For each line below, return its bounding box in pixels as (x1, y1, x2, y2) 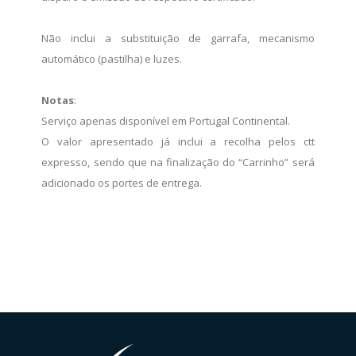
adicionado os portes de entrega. (41, 175, 203, 190)
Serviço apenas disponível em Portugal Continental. (41, 113, 291, 128)
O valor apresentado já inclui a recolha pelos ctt (41, 133, 315, 149)
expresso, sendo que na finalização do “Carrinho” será (41, 154, 315, 169)
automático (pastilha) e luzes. (41, 51, 183, 66)
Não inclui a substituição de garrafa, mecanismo (41, 30, 315, 45)
